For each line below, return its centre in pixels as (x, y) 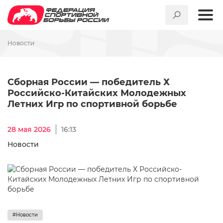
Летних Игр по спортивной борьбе (92, 104)
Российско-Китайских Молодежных (97, 93)
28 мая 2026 (29, 129)
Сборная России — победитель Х (89, 82)
